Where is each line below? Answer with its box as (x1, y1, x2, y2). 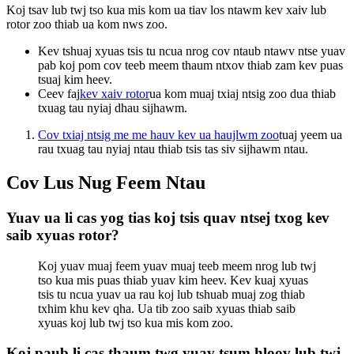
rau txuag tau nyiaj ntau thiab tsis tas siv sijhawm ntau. (38, 142, 308, 156)
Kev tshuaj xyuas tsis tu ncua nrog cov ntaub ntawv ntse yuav (38, 44, 345, 58)
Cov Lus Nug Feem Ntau (6, 171, 205, 193)
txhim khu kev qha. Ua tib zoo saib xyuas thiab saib (38, 301, 296, 315)
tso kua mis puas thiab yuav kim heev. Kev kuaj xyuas (38, 273, 308, 287)
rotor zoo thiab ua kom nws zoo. (6, 17, 168, 32)
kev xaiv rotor (80, 87, 149, 101)
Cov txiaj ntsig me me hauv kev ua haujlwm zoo (38, 128, 279, 142)
